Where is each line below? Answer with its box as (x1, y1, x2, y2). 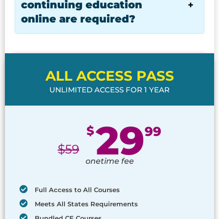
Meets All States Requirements (35, 200, 138, 208)
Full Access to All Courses (35, 186, 120, 194)
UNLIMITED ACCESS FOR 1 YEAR (49, 85, 170, 95)
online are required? (21, 12, 135, 25)
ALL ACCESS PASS (45, 67, 174, 85)
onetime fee (85, 156, 134, 166)
